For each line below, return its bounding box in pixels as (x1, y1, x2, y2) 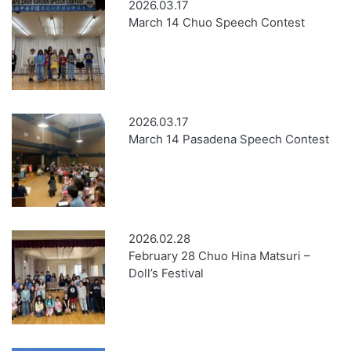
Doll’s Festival (128, 266, 204, 281)
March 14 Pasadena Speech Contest (128, 132, 330, 147)
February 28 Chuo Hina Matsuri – (128, 248, 311, 264)
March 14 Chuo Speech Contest (128, 14, 306, 30)
